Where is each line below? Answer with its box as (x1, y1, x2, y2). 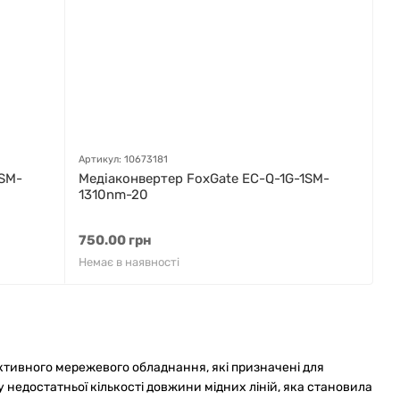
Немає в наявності (79, 255, 179, 269)
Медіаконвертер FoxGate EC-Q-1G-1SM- (79, 171, 329, 187)
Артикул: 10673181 (79, 154, 168, 165)
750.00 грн (79, 232, 152, 248)
